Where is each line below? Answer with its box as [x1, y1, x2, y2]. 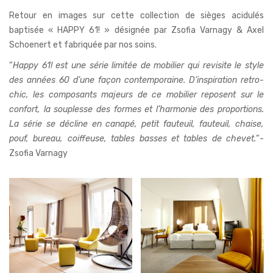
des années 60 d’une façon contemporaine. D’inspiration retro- [9, 74, 264, 85]
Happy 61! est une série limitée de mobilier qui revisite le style [13, 60, 264, 71]
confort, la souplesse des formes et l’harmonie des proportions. [9, 104, 264, 115]
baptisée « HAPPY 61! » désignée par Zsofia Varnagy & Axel [9, 24, 264, 35]
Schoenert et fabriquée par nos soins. [9, 39, 157, 50]
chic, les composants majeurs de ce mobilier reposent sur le [9, 89, 264, 100]
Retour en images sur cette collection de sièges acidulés [9, 10, 264, 21]
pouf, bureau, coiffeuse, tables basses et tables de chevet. [9, 133, 256, 144]
